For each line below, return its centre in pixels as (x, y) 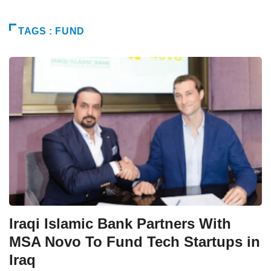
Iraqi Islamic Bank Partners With (120, 223)
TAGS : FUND (52, 31)
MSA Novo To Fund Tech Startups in (135, 241)
